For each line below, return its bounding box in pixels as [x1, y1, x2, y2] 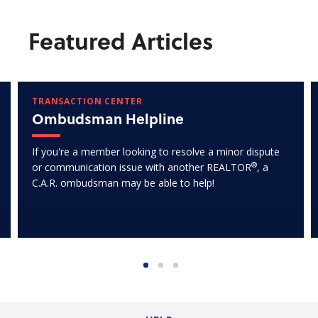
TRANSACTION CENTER [32, 95, 143, 108]
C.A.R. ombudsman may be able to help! [32, 176, 214, 190]
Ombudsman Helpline [32, 108, 184, 130]
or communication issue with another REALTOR [32, 160, 251, 175]
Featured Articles [28, 23, 213, 57]
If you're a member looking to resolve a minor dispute [32, 145, 280, 159]
